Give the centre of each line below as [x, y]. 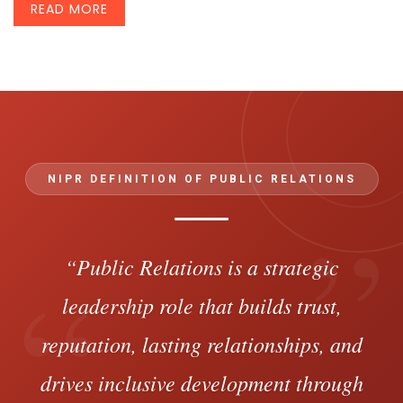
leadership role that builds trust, [201, 305]
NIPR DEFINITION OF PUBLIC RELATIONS [201, 179]
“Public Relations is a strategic [201, 267]
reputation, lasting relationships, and [201, 344]
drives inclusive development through [201, 383]
